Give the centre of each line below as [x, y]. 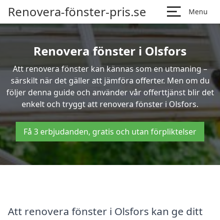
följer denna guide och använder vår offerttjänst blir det [110, 92]
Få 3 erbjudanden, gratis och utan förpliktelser [110, 132]
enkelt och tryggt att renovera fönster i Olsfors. [110, 104]
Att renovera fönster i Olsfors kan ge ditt [105, 211]
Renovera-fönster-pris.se [77, 12]
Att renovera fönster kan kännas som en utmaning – [110, 69]
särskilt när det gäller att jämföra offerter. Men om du [110, 81]
